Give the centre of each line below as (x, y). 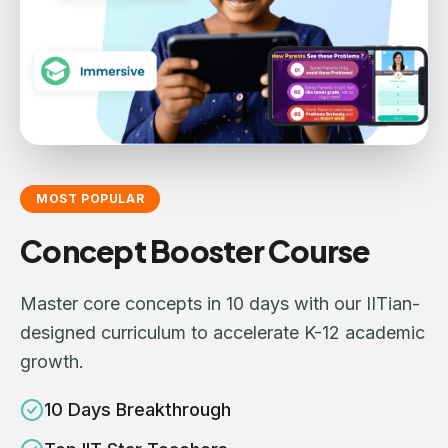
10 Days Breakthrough (137, 409)
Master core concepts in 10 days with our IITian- (220, 303)
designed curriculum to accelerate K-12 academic (222, 332)
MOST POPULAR (90, 198)
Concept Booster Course (195, 250)
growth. (52, 361)
